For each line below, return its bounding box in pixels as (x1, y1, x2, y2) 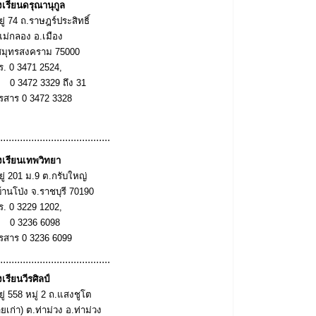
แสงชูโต (57, 288, 92, 300)
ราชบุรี (39, 186, 69, 197)
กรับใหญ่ (51, 170, 87, 181)
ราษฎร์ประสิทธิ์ (29, 15, 92, 26)
